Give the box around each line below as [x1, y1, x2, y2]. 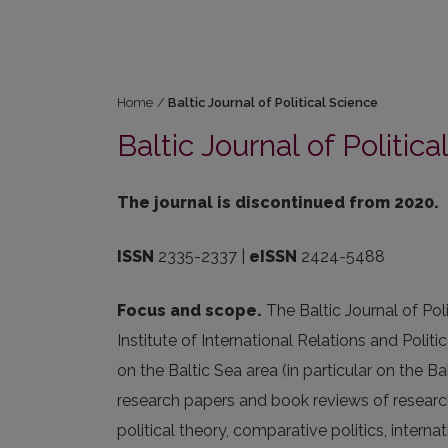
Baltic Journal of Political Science [168, 95, 379, 110]
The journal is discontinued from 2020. [117, 193, 439, 212]
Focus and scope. [117, 301, 266, 320]
